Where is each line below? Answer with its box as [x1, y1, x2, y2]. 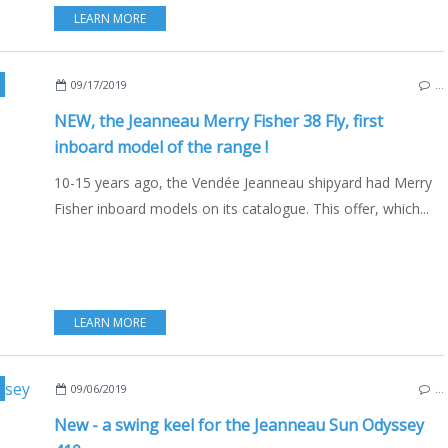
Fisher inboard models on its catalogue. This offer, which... [54, 198, 429, 218]
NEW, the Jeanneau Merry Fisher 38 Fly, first [54, 109, 383, 132]
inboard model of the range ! [54, 135, 268, 158]
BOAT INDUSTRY [133, 75, 226, 93]
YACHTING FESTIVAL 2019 [112, 379, 255, 397]
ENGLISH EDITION [342, 75, 440, 93]
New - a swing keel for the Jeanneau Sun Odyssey [54, 413, 424, 436]
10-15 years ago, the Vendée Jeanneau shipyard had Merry [54, 172, 432, 192]
